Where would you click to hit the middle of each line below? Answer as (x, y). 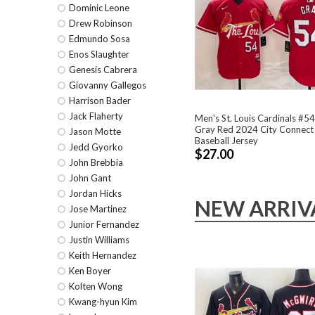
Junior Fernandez (104, 224)
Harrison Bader (100, 101)
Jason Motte (95, 131)
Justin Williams (99, 240)
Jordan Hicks (95, 193)
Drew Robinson (101, 23)
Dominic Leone (99, 8)
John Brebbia (96, 162)
